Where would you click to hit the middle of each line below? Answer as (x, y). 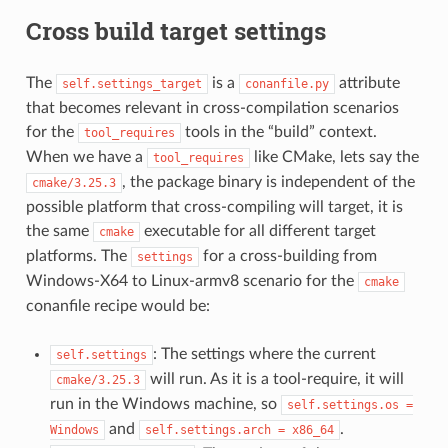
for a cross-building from (287, 255)
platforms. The (78, 255)
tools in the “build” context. (278, 131)
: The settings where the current (264, 353)
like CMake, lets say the (334, 156)
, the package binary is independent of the (268, 181)
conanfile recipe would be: (117, 305)
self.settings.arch (207, 429)
